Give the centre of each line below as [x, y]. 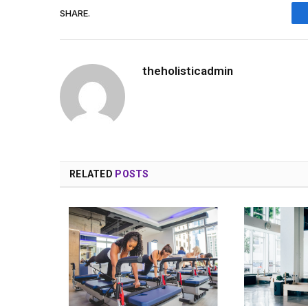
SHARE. [75, 13]
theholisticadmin [188, 71]
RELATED [92, 174]
